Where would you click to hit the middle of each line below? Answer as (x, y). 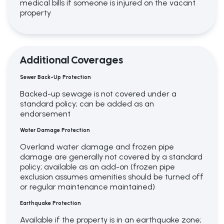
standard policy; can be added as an (87, 104)
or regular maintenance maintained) (87, 187)
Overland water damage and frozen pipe (97, 147)
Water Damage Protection (55, 130)
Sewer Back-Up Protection (55, 77)
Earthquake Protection (50, 203)
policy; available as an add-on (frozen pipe (97, 167)
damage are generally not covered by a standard (111, 157)
